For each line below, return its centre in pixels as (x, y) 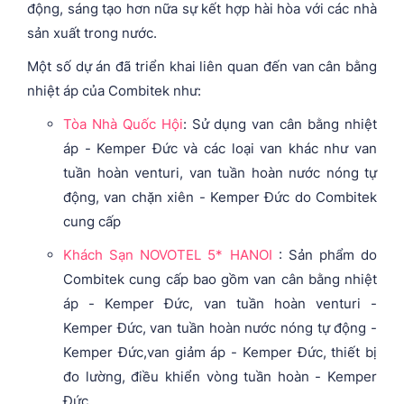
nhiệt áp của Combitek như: (114, 90)
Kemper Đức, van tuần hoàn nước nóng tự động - (220, 327)
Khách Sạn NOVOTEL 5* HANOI (168, 254)
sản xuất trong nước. (92, 32)
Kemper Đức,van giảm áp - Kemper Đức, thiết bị (220, 352)
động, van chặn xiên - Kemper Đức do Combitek (220, 197)
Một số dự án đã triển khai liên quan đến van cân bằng (202, 66)
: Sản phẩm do (324, 254)
